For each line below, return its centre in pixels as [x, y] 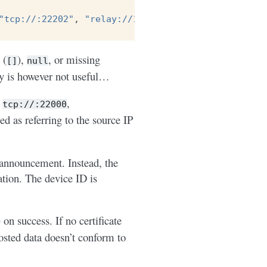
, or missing [74, 59]
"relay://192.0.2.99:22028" [154, 19]
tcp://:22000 [35, 104]
